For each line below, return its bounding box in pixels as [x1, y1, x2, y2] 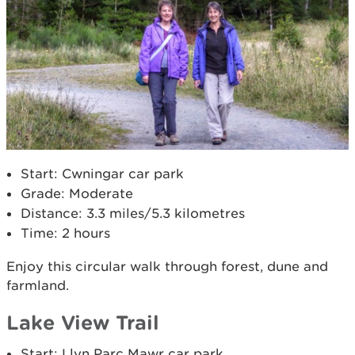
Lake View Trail [6, 311, 159, 334]
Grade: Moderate [21, 185, 133, 202]
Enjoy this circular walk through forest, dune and [6, 258, 328, 275]
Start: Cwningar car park [21, 166, 184, 182]
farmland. [6, 277, 73, 294]
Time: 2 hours [21, 225, 110, 242]
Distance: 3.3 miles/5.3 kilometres [21, 205, 245, 222]
